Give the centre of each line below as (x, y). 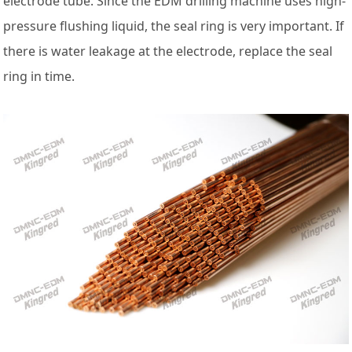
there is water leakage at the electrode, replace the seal (168, 51)
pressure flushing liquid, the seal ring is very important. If (174, 26)
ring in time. (39, 77)
